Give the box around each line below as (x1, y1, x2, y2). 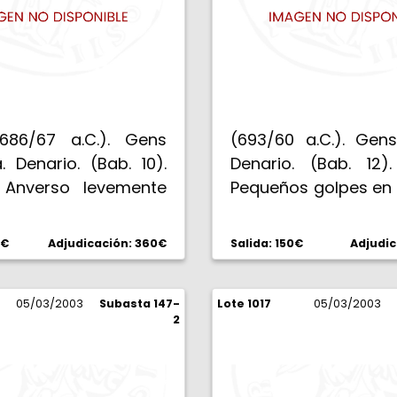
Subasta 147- (99, 296, 180, 311)
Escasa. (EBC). (230, 200, 342, 222)
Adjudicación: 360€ (48, 236, 167, 251)
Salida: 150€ (230, 236, 303, 251)
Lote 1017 (217, 296, 271, 311)
